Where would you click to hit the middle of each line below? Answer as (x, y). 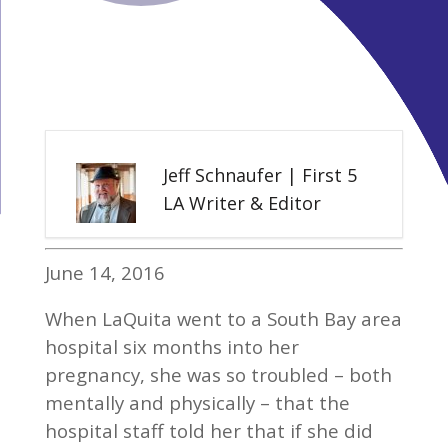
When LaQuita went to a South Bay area (223, 318)
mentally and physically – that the (197, 402)
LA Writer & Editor (241, 203)
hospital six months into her (171, 346)
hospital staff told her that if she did (208, 430)
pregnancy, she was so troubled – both (218, 374)
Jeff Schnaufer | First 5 (259, 175)
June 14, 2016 (104, 272)
